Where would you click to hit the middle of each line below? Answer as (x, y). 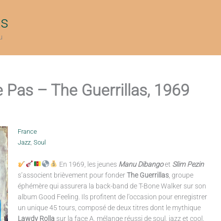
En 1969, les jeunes (88, 164)
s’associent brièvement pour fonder (72, 175)
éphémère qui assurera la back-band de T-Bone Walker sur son (112, 186)
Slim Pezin (188, 164)
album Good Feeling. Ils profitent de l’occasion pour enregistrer (112, 197)
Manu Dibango (141, 164)
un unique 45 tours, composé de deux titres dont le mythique (109, 208)
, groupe (181, 175)
